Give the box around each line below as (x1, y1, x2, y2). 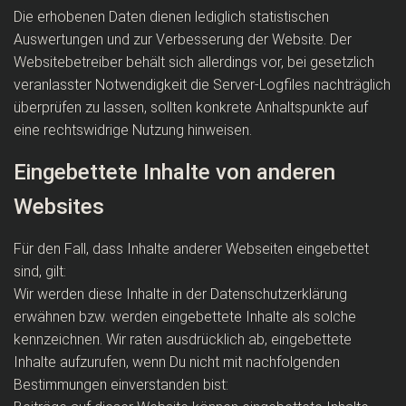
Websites (14, 194, 104, 219)
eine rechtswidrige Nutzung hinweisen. (14, 121, 252, 139)
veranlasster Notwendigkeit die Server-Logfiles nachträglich (14, 76, 391, 93)
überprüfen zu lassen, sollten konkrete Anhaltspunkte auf (14, 99, 368, 116)
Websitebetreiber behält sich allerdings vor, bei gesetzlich (14, 53, 374, 71)
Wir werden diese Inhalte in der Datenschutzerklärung (14, 285, 347, 303)
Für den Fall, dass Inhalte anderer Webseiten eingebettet (14, 240, 369, 257)
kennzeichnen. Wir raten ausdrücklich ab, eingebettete (14, 331, 352, 348)
